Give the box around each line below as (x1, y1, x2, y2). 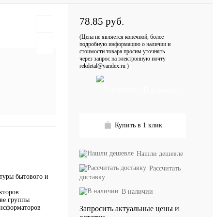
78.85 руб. (79, 15, 124, 27)
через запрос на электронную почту (79, 55, 166, 62)
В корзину (143, 85, 177, 94)
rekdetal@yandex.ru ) (79, 62, 129, 69)
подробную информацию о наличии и (79, 40, 170, 47)
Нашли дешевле (137, 150, 183, 157)
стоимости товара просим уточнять (79, 47, 165, 55)
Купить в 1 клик (114, 121, 162, 129)
